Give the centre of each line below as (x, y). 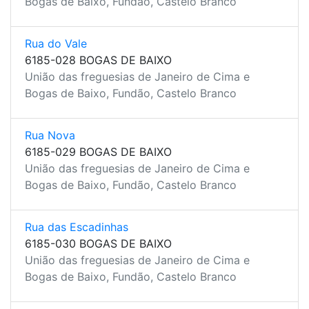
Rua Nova (50, 135)
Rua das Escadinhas (77, 227)
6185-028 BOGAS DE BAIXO (98, 60)
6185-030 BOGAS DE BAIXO (98, 243)
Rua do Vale (56, 43)
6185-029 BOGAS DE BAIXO (98, 152)
